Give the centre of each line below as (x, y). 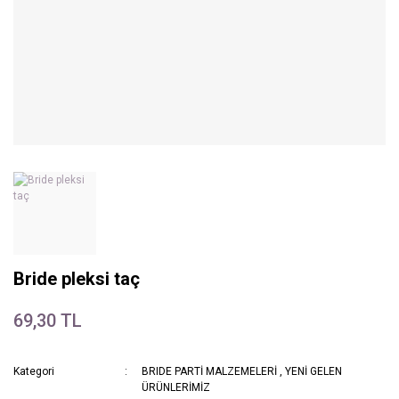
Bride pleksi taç (77, 279)
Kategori (34, 372)
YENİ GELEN (314, 372)
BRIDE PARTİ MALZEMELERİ (210, 372)
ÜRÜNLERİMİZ (176, 388)
